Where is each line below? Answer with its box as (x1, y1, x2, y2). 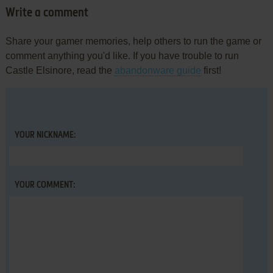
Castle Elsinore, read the (5, 65, 115, 76)
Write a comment (5, 7, 88, 19)
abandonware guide (114, 65, 201, 76)
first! (200, 65, 221, 76)
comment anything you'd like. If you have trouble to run (5, 50, 239, 61)
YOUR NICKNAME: (14, 130, 76, 140)
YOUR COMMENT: (14, 180, 75, 190)
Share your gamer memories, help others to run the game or (5, 35, 261, 46)
